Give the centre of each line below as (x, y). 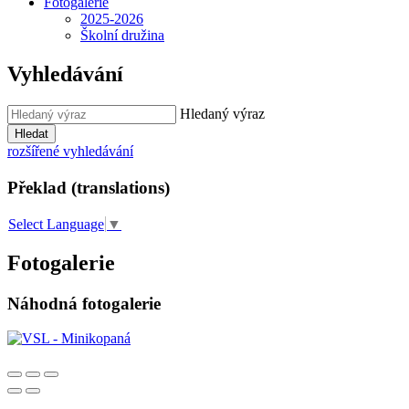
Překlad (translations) (89, 187)
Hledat (31, 133)
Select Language (56, 224)
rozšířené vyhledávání (70, 151)
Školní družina (122, 36)
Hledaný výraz (222, 113)
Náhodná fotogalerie (84, 303)
